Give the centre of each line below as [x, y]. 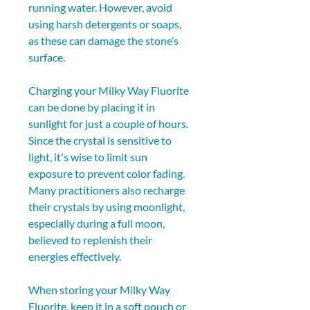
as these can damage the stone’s [104, 40]
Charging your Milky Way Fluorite [110, 90]
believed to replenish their [91, 239]
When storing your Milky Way [100, 289]
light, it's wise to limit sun [89, 156]
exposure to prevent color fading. [108, 173]
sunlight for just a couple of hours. [109, 123]
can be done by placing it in [93, 107]
